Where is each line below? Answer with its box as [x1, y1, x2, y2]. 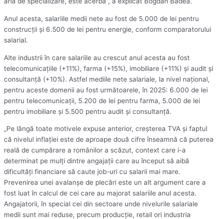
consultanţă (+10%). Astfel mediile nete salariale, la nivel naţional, [4, 75, 210, 83]
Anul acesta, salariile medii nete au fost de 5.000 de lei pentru [4, 14, 199, 22]
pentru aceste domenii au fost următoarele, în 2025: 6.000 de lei [4, 86, 208, 94]
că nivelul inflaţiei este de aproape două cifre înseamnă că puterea [4, 135, 214, 144]
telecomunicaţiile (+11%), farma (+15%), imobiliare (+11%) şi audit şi [4, 64, 213, 72]
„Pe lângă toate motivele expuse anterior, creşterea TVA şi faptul [4, 125, 207, 133]
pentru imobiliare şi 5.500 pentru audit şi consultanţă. [4, 107, 172, 115]
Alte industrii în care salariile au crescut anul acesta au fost [4, 53, 190, 62]
